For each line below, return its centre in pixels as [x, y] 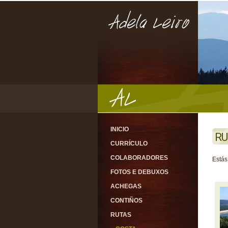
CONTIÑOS [126, 201]
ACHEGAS [126, 186]
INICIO [120, 129]
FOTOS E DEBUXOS [139, 172]
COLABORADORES [139, 158]
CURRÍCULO [129, 144]
